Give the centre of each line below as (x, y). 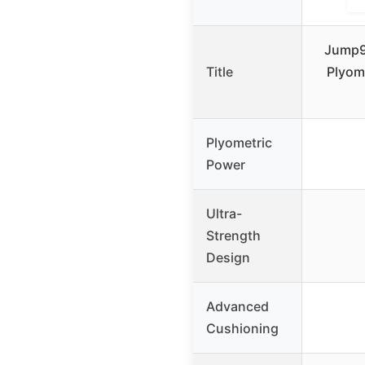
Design (228, 257)
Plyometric (239, 142)
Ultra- (224, 213)
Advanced (237, 306)
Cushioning (242, 328)
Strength (233, 235)
